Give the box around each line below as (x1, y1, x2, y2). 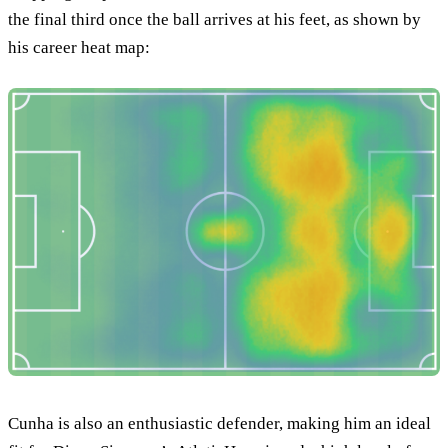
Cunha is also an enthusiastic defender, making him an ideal (8, 414, 431, 434)
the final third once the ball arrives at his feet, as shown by (8, 10, 421, 30)
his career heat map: (8, 38, 150, 58)
